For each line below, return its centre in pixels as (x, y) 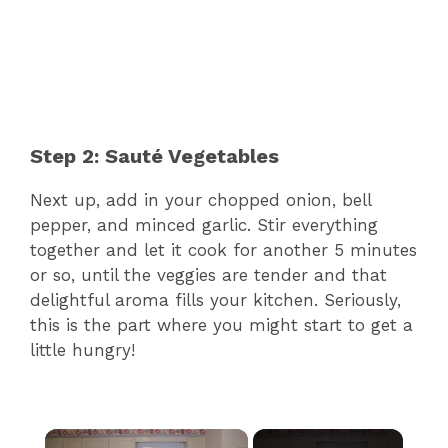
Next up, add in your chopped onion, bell (200, 200)
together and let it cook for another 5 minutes (223, 250)
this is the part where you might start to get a (221, 325)
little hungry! (82, 350)
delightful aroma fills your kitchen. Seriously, (215, 300)
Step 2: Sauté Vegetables (154, 156)
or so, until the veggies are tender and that (208, 275)
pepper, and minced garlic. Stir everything (204, 225)
